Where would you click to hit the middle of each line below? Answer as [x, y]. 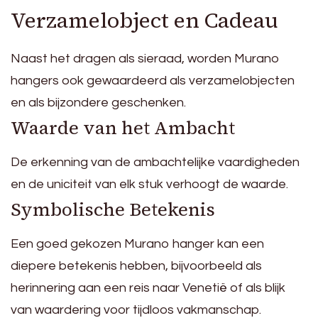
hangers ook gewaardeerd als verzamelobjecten [153, 81]
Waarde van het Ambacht [123, 128]
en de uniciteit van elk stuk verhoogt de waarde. [149, 185]
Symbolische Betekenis [113, 210]
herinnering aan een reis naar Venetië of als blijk [148, 288]
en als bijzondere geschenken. [98, 103]
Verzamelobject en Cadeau [144, 21]
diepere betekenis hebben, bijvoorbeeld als [136, 266]
